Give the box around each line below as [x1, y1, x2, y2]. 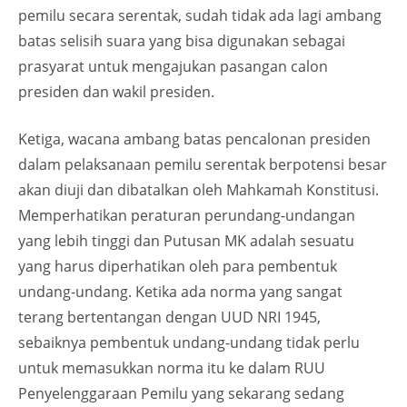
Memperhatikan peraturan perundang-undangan [18, 205, 355, 225]
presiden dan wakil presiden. [18, 82, 214, 102]
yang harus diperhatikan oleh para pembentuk [18, 256, 337, 276]
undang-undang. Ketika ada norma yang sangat [18, 282, 342, 302]
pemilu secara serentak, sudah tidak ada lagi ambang [18, 5, 382, 25]
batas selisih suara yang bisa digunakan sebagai [18, 31, 345, 51]
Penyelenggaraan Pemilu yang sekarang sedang [18, 383, 344, 403]
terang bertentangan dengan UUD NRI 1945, [18, 307, 321, 327]
